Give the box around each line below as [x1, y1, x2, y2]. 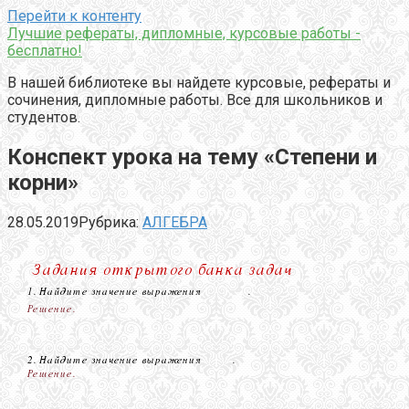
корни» [7, 169, 79, 195]
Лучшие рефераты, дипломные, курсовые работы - [7, 25, 361, 42]
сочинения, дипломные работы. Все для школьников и [7, 91, 383, 109]
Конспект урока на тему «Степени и [7, 143, 377, 170]
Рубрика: [79, 213, 139, 231]
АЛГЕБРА [142, 213, 207, 231]
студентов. [7, 109, 80, 126]
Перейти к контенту [7, 7, 142, 25]
